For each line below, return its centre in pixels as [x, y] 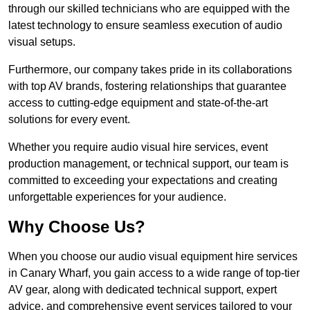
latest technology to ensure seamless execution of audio [145, 26]
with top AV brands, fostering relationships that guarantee [147, 86]
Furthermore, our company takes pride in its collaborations [150, 70]
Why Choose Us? [77, 227]
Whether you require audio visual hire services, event [138, 147]
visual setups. [42, 42]
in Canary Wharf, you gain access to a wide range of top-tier [154, 273]
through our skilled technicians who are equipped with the [149, 9]
